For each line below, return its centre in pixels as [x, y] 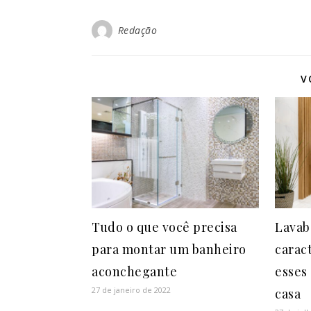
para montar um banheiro [169, 249]
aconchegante [134, 271]
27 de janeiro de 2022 [131, 289]
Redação [137, 31]
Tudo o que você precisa [165, 227]
